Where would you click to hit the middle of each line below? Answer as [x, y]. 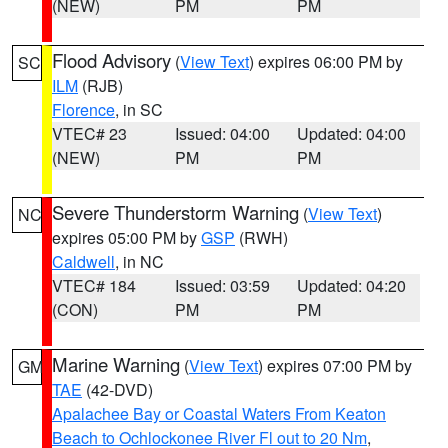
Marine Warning [116, 364]
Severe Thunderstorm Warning [175, 212]
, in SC [139, 109]
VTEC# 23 [89, 133]
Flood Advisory [111, 60]
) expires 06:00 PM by [326, 61]
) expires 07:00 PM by [335, 365]
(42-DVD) [117, 389]
